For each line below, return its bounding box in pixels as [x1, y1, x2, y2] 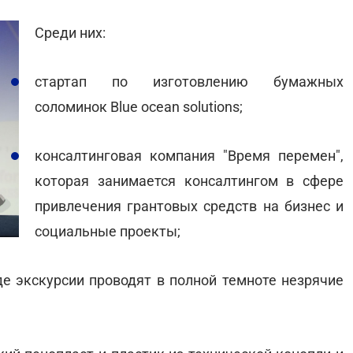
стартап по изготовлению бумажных [35, 73, 344, 90]
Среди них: [35, 24, 106, 41]
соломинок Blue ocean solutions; [35, 98, 243, 115]
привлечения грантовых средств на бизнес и [35, 198, 344, 214]
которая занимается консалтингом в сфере [35, 173, 344, 189]
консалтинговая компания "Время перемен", [35, 147, 344, 164]
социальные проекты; [35, 223, 180, 240]
